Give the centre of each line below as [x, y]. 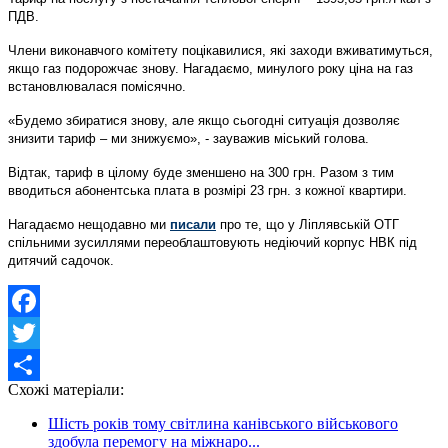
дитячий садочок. [61, 260]
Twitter [30, 364]
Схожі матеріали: [66, 389]
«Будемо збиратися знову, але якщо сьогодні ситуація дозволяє [204, 120]
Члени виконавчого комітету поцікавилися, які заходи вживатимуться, [220, 50]
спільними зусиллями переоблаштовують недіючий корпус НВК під [212, 242]
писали [193, 224]
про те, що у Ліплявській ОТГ [307, 224]
